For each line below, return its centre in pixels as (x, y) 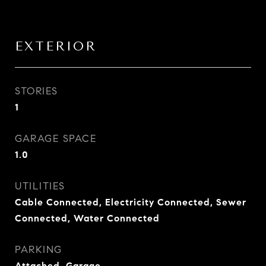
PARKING (39, 250)
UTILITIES (40, 186)
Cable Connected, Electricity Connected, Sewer (131, 202)
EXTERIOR (56, 46)
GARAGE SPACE (56, 139)
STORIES (37, 91)
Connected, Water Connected (87, 218)
